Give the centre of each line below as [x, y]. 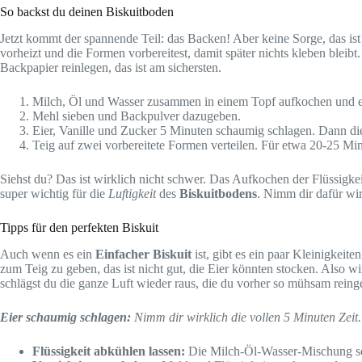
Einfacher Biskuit [143, 254]
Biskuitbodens [218, 194]
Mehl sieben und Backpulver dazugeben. [137, 116]
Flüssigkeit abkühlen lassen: [109, 351]
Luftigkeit [132, 194]
